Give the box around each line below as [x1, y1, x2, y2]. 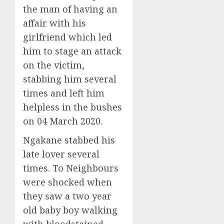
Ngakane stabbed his [23, 134, 115, 146]
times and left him [23, 87, 104, 99]
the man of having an [23, 3, 117, 15]
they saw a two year [23, 190, 111, 202]
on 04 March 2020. [23, 115, 102, 127]
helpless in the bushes [23, 101, 122, 113]
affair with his [23, 17, 86, 29]
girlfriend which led [23, 31, 112, 43]
